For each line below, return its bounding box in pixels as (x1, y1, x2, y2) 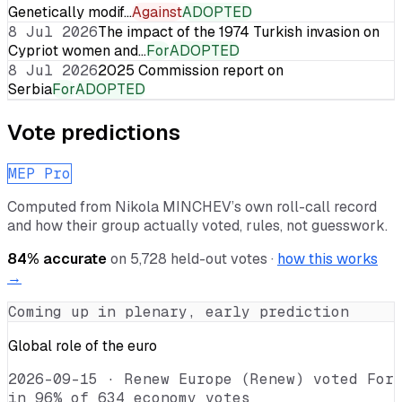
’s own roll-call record (232, 197, 377, 216)
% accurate (27, 249, 107, 268)
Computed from (7, 197, 115, 216)
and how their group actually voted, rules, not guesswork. (7, 215, 388, 235)
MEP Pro (8, 163, 71, 183)
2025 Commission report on (98, 60, 284, 80)
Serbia (8, 79, 52, 99)
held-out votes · (167, 249, 274, 268)
